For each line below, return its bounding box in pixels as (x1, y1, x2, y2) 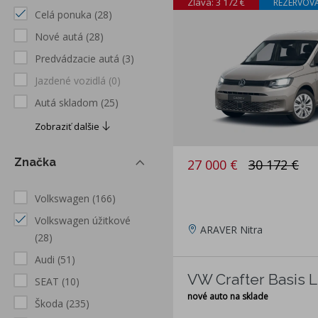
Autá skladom (35, 96, 98, 110)
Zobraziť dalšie (35, 120, 102, 133)
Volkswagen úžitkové (35, 214, 131, 228)
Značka (14, 155, 56, 170)
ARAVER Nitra (200, 223, 263, 237)
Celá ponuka (35, 8, 92, 22)
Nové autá (35, 30, 83, 44)
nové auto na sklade (187, 290, 268, 303)
